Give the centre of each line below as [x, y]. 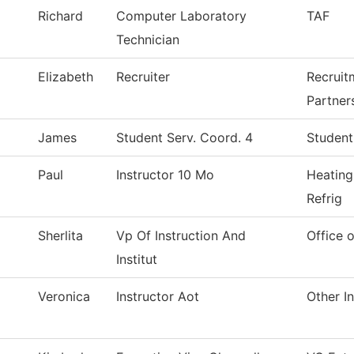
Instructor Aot [158, 297]
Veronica [64, 297]
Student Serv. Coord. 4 [185, 138]
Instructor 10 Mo [165, 175]
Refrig [324, 199]
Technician [148, 40]
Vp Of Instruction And [181, 236]
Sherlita [60, 236]
